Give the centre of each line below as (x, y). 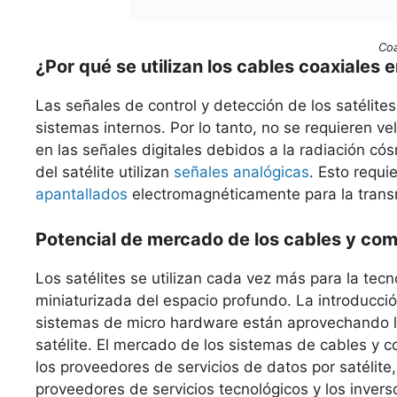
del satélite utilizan (105, 172)
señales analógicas (241, 172)
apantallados (82, 194)
